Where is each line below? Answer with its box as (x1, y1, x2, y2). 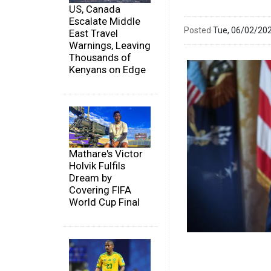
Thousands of (69, 51, 131, 64)
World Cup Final (69, 195, 140, 208)
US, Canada (69, 3, 120, 16)
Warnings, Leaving (69, 39, 151, 52)
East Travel (69, 27, 118, 40)
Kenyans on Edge (69, 64, 146, 76)
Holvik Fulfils (69, 159, 125, 172)
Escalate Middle (69, 15, 140, 28)
